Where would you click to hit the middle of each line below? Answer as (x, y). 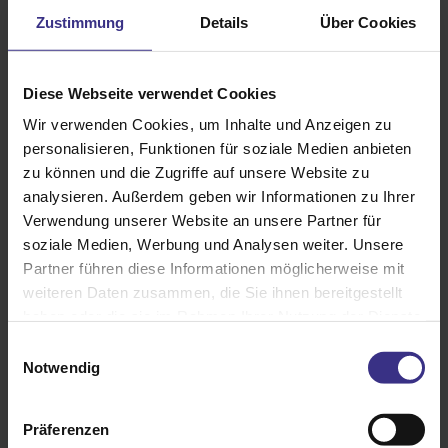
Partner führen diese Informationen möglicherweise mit (214, 268)
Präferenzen (66, 429)
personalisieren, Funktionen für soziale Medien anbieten (217, 148)
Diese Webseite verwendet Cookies (149, 93)
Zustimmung (80, 22)
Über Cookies (368, 22)
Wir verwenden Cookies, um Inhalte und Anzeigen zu (207, 124)
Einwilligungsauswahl (77, 347)
